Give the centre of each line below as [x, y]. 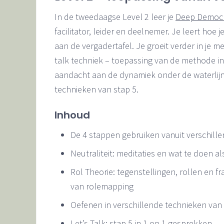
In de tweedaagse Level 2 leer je [115, 16]
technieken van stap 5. [96, 89]
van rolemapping [102, 186]
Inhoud [72, 115]
